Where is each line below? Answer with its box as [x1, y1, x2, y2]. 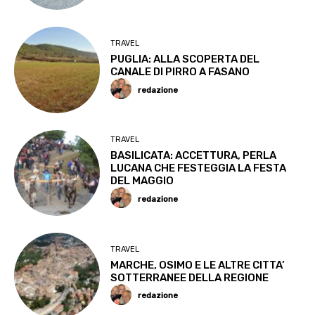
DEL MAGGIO [110, 174, 174, 188]
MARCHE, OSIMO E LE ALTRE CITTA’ [110, 258, 285, 271]
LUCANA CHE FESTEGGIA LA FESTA [110, 162, 287, 175]
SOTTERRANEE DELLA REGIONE [110, 271, 269, 284]
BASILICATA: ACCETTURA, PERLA [110, 149, 277, 162]
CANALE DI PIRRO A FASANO [110, 65, 250, 78]
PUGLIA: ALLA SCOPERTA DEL [110, 52, 260, 65]
